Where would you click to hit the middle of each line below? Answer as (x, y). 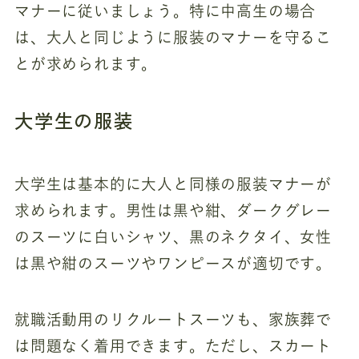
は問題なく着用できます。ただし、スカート (173, 346)
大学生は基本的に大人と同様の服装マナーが (173, 184)
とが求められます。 (86, 63)
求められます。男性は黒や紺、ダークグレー (173, 210)
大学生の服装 (74, 120)
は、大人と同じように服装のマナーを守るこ (173, 37)
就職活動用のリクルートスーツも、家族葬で (173, 320)
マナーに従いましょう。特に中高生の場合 (165, 10)
